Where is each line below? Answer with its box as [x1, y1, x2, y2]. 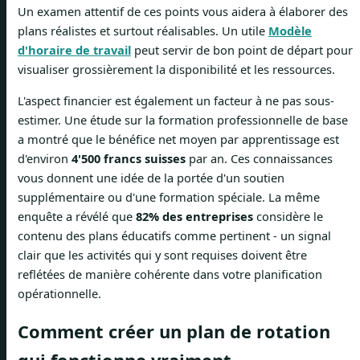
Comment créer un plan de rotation [18, 319, 330, 343]
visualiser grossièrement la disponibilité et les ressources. [18, 61, 335, 78]
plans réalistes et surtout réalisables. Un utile [18, 22, 268, 39]
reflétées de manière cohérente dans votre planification [18, 265, 322, 282]
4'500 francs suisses [72, 149, 186, 166]
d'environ [18, 149, 72, 166]
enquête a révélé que [18, 207, 136, 224]
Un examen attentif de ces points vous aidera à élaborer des [18, 3, 348, 20]
